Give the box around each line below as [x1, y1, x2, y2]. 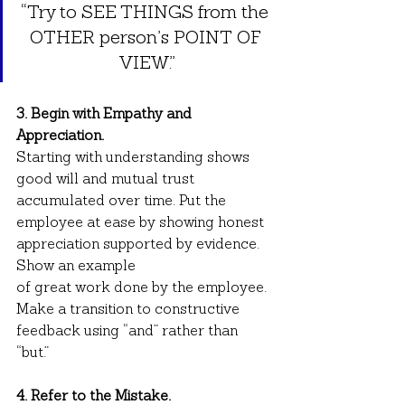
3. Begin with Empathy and [16, 107, 195, 122]
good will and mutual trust [16, 172, 198, 187]
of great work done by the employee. [16, 280, 270, 296]
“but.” [16, 345, 49, 361]
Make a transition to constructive [16, 302, 243, 317]
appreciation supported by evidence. [16, 237, 263, 252]
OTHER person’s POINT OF [29, 29, 265, 48]
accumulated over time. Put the [16, 193, 230, 209]
